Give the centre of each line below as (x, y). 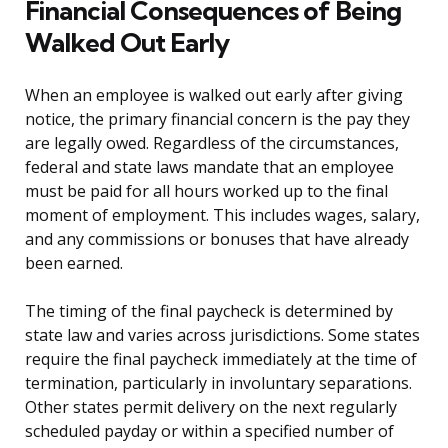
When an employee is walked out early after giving (214, 95)
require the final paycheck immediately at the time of (221, 359)
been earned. (74, 263)
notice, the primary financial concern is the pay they (217, 119)
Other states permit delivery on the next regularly (211, 407)
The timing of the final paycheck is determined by (209, 311)
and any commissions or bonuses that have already (217, 239)
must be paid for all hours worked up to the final (206, 191)
